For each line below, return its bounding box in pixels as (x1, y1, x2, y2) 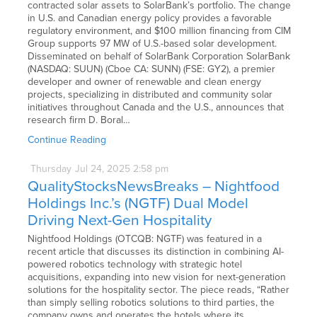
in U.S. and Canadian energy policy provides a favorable (28, 11, 272, 24)
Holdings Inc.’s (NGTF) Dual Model (28, 195, 249, 213)
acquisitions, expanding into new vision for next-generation (28, 271, 287, 284)
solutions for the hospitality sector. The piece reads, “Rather (28, 284, 290, 296)
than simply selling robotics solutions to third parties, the (28, 296, 275, 309)
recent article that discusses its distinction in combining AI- (28, 246, 284, 258)
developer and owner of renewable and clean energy (28, 75, 262, 88)
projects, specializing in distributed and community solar (28, 88, 273, 100)
